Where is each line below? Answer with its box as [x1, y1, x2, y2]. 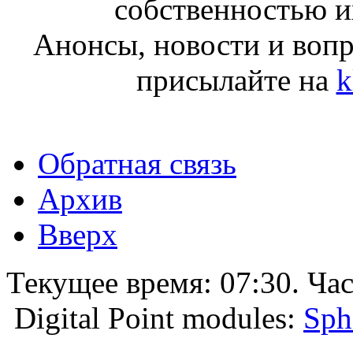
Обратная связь [38, 146, 236, 180]
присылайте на [136, 62, 336, 97]
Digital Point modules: [14, 300, 303, 335]
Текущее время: [6, 265, 220, 299]
